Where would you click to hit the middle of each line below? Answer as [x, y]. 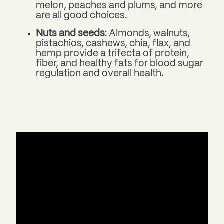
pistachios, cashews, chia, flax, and [113, 44]
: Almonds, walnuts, [147, 34]
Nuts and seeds [70, 34]
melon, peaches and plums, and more [119, 6]
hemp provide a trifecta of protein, [113, 54]
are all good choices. [81, 16]
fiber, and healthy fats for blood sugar [120, 64]
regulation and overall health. [100, 74]
